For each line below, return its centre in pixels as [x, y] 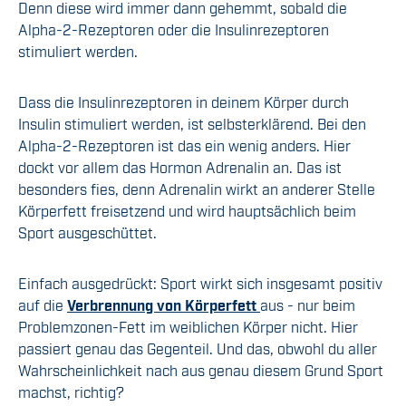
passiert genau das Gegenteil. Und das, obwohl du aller [198, 348]
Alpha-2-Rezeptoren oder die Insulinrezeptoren [174, 29]
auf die [43, 305]
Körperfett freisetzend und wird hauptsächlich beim [187, 211]
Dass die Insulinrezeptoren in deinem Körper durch [184, 102]
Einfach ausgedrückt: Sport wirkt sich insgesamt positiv [200, 283]
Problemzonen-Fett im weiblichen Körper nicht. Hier [188, 327]
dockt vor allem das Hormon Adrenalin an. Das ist [180, 167]
